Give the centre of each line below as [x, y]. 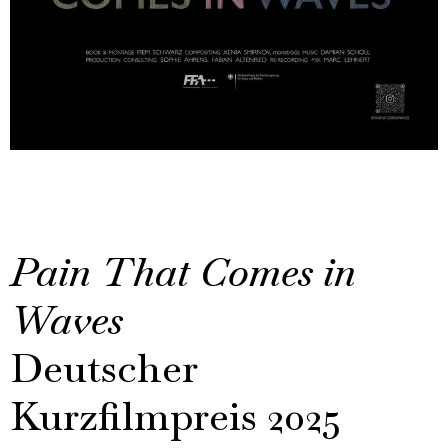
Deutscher [104, 367]
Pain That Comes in [183, 271]
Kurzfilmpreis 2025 [175, 415]
